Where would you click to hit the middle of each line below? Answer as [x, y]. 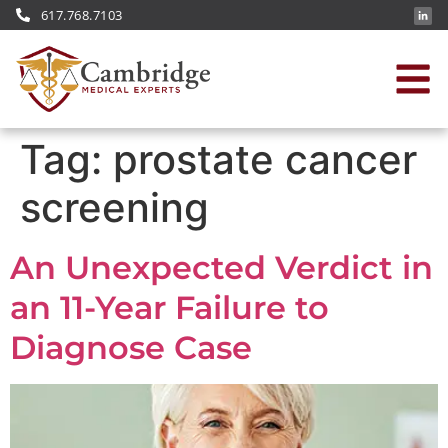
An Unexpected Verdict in [221, 267]
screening [114, 207]
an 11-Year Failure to [169, 307]
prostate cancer [265, 159]
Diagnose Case [131, 347]
